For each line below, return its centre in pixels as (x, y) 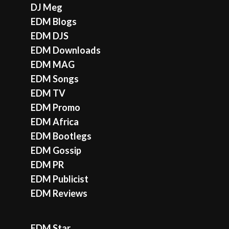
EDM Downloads (66, 50)
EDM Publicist (60, 179)
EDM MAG (53, 65)
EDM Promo (55, 108)
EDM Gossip (56, 151)
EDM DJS (50, 36)
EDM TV (48, 93)
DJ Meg (47, 7)
